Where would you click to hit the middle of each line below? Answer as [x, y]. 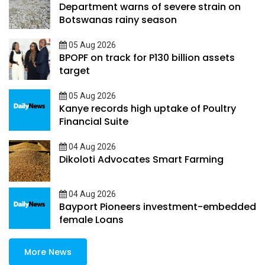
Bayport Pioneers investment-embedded [158, 207]
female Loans [91, 220]
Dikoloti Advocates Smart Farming [141, 160]
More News [48, 252]
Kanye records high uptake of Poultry [148, 109]
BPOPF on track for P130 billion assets [147, 58]
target [75, 71]
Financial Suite [94, 122]
